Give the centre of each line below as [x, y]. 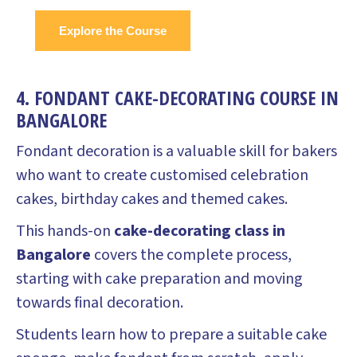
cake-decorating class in [200, 231]
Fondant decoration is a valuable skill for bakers [177, 151]
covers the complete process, [193, 255]
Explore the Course [113, 31]
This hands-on [65, 231]
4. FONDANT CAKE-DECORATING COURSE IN [177, 98]
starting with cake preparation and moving [159, 279]
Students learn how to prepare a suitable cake [171, 335]
